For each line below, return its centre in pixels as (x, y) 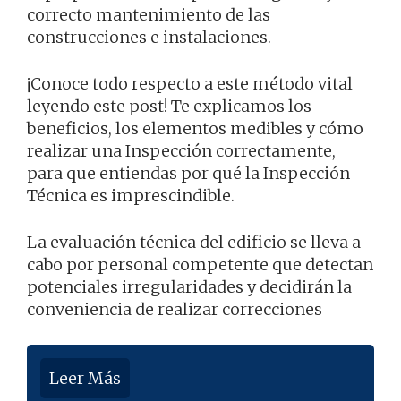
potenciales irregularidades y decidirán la (189, 287)
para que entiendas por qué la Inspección (188, 174)
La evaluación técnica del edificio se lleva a (194, 243)
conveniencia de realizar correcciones (175, 310)
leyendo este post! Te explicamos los (169, 107)
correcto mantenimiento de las (149, 15)
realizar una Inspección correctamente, (181, 151)
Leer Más (85, 379)
